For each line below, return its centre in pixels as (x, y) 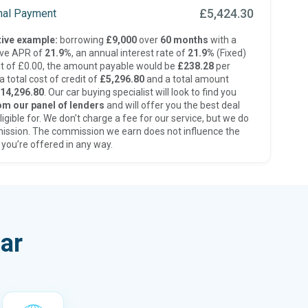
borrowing (81, 40)
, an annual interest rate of (129, 53)
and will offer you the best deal (172, 105)
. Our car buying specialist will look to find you (140, 92)
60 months (184, 40)
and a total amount (186, 79)
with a (222, 40)
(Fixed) (230, 53)
